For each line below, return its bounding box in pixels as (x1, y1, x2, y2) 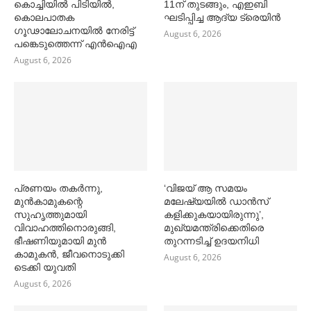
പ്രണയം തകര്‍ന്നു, (14, 182, 103, 194)
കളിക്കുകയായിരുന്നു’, (164, 208, 264, 220)
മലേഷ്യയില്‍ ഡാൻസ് (164, 195, 269, 207)
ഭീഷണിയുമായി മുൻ (14, 235, 106, 246)
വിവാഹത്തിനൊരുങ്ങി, (14, 221, 116, 233)
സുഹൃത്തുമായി (14, 208, 87, 220)
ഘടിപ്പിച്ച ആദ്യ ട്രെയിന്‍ (164, 11, 281, 23)
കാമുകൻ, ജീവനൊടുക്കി (14, 248, 124, 260)
